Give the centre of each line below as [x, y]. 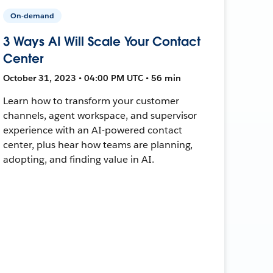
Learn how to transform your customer [91, 101]
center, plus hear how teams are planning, [98, 144]
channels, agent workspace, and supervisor [100, 115]
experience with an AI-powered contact [93, 130]
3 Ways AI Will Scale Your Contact [102, 41]
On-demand [33, 15]
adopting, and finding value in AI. [79, 159]
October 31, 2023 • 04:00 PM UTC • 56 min [92, 78]
